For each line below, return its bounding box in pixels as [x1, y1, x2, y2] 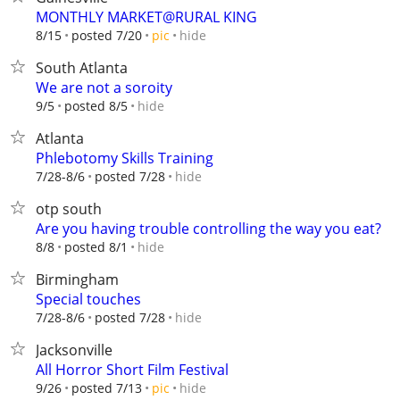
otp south [36, 199, 102, 219]
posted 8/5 [64, 97, 128, 114]
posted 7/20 [71, 27, 142, 44]
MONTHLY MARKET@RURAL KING [36, 7, 257, 27]
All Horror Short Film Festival [36, 360, 229, 379]
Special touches [36, 289, 141, 309]
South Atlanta [36, 58, 128, 78]
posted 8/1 [64, 238, 128, 255]
